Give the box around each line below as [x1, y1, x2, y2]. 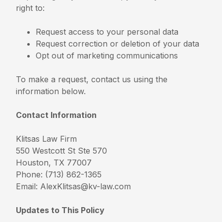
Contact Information [16, 110, 97, 120]
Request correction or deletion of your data [36, 38, 200, 49]
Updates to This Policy [16, 205, 105, 215]
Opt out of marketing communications [36, 50, 178, 60]
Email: [16, 181, 41, 191]
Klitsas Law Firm [16, 133, 77, 144]
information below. [16, 86, 86, 96]
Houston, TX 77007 [16, 157, 92, 167]
